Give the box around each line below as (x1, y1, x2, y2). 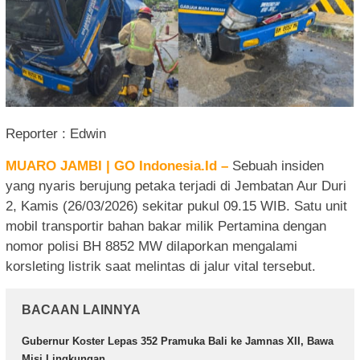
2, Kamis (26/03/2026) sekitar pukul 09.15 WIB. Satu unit (6, 198, 347, 215)
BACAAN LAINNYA (22, 303, 141, 317)
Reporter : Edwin (6, 126, 106, 142)
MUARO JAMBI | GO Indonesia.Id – (6, 158, 228, 174)
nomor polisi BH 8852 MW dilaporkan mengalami (6, 239, 297, 255)
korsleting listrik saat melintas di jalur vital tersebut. (6, 259, 316, 275)
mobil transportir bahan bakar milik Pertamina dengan (6, 219, 326, 235)
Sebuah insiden (232, 158, 324, 174)
